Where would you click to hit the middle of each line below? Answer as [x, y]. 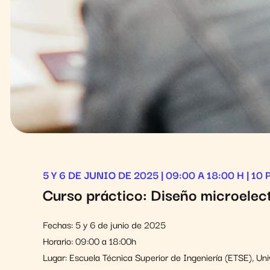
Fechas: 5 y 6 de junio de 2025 [104, 224]
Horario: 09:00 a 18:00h [89, 240]
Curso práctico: [97, 194]
